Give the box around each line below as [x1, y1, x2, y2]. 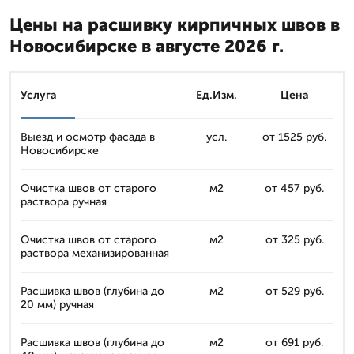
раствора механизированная [21, 247, 169, 260]
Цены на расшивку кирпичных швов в [9, 14, 340, 36]
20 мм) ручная [21, 298, 94, 311]
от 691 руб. [265, 336, 323, 349]
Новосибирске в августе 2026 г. [9, 36, 284, 57]
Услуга [21, 88, 57, 102]
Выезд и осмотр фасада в [21, 130, 155, 144]
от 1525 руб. [262, 130, 326, 144]
